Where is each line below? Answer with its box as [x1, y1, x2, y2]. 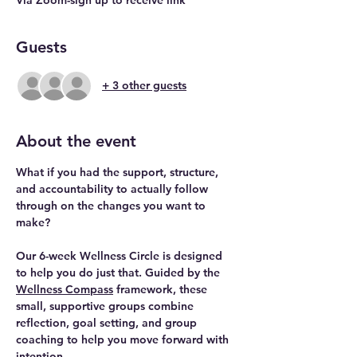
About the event [16, 131, 136, 151]
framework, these [113, 281, 210, 296]
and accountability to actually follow [16, 181, 211, 196]
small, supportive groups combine [16, 298, 197, 313]
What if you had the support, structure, [16, 164, 222, 179]
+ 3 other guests [102, 78, 186, 93]
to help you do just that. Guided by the [16, 265, 223, 280]
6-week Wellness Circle [39, 248, 159, 263]
